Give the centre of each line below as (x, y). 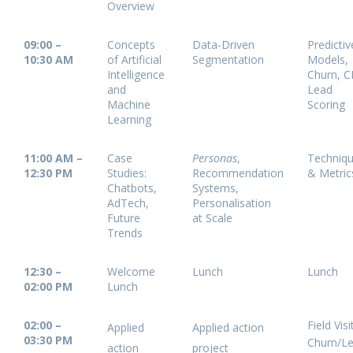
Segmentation (228, 59)
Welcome (131, 271)
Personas (215, 158)
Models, (328, 59)
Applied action (228, 327)
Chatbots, (132, 188)
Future (124, 218)
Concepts (131, 45)
